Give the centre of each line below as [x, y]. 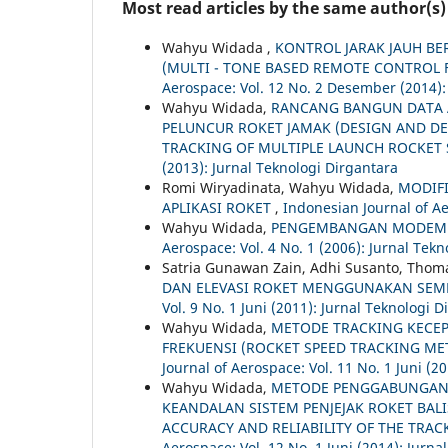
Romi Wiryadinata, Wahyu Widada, [280, 188]
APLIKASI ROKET [218, 208]
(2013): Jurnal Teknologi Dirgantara [280, 168]
